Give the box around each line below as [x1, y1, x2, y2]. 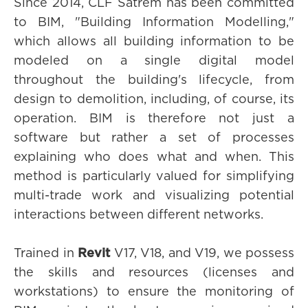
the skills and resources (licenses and [14, 267, 294, 279]
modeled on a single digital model [14, 55, 294, 67]
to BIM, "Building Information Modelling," [14, 16, 294, 29]
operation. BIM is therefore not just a [14, 113, 294, 125]
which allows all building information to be [14, 36, 294, 48]
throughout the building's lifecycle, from [14, 74, 294, 87]
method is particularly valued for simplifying [14, 170, 294, 183]
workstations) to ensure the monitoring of [14, 286, 294, 298]
